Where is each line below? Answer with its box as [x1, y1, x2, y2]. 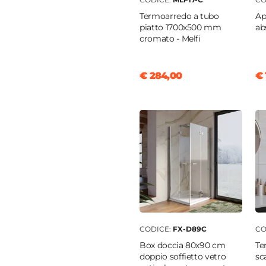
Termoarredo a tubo [140, 11, 219, 22]
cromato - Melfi [140, 33, 201, 45]
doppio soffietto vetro [140, 251, 226, 262]
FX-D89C [173, 224, 207, 234]
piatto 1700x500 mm [140, 22, 221, 33]
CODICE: [140, 224, 173, 234]
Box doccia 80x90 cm [140, 240, 226, 251]
